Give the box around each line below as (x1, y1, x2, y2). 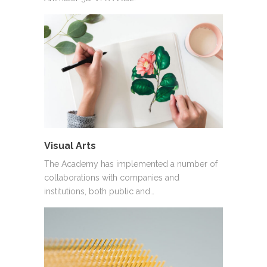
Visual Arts (44, 140, 96, 151)
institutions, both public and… (44, 187, 154, 196)
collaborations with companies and (44, 173, 179, 182)
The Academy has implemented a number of (44, 159, 218, 169)
